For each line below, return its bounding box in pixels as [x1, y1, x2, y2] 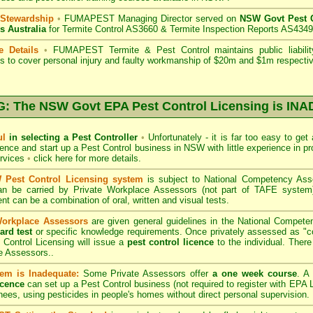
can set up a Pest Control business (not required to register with [24, 279, 289, 289]
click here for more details [34, 153, 138, 163]
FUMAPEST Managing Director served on [61, 13, 240, 24]
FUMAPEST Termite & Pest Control [52, 45, 210, 55]
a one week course [212, 268, 297, 279]
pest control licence [127, 237, 214, 247]
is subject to [143, 174, 205, 184]
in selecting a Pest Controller [9, 132, 138, 143]
